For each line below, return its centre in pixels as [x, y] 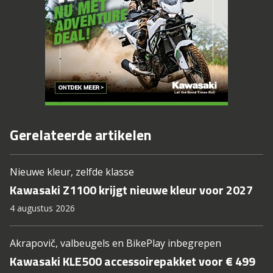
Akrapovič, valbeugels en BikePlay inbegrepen [115, 243]
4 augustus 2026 [42, 208]
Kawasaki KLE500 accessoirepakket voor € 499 [133, 261]
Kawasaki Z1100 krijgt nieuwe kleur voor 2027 [131, 190]
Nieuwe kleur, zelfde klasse [72, 172]
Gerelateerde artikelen [81, 135]
